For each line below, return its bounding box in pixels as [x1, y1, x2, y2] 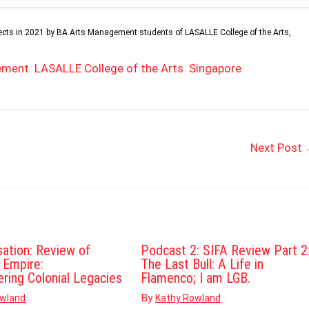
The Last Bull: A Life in [140, 256, 263, 273]
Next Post [250, 141, 306, 155]
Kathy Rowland [154, 292, 221, 303]
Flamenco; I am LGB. [140, 270, 250, 287]
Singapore [189, 61, 241, 75]
